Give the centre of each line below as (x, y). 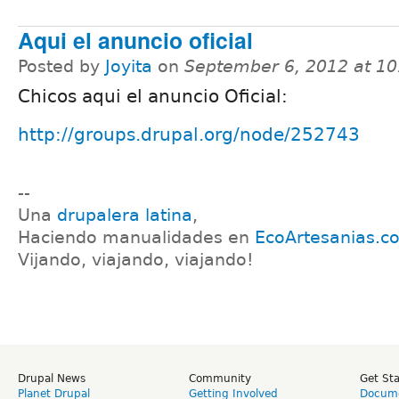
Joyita (129, 66)
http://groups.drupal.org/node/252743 (189, 134)
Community (220, 378)
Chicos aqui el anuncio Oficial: (153, 96)
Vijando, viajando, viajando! (136, 260)
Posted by (61, 66)
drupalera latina (125, 216)
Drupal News (52, 378)
